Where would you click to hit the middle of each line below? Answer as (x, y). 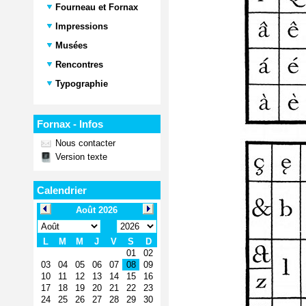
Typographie (80, 84)
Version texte (80, 157)
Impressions (80, 26)
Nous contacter (84, 143)
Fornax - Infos (70, 124)
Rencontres (78, 65)
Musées (70, 45)
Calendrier (62, 190)
